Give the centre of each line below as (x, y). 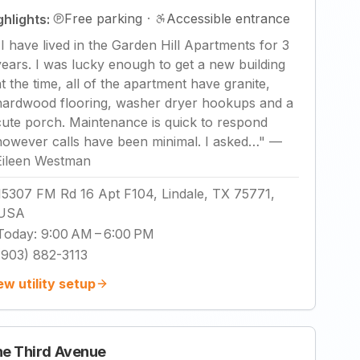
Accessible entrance (228, 18)
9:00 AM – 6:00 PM (98, 234)
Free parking (103, 18)
